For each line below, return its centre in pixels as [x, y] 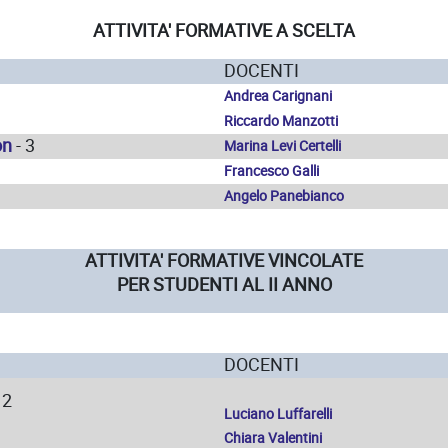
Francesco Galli [271, 171]
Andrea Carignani [278, 96]
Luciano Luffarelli [278, 414]
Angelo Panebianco [284, 196]
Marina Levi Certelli [282, 146]
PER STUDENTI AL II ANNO [224, 284]
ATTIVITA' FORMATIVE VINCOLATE [224, 260]
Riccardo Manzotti [281, 121]
